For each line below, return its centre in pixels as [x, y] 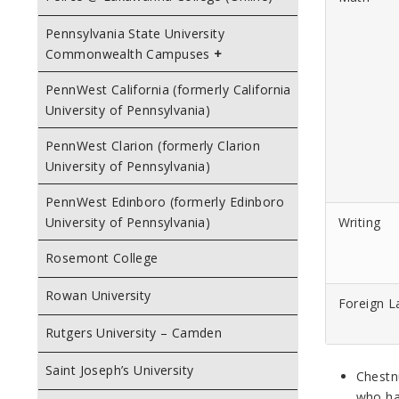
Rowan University [98, 295]
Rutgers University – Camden [134, 333]
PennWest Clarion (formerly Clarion [153, 146]
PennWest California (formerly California [168, 90]
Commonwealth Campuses [128, 54]
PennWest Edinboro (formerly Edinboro [165, 202]
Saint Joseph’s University [120, 370]
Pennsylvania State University [135, 33]
